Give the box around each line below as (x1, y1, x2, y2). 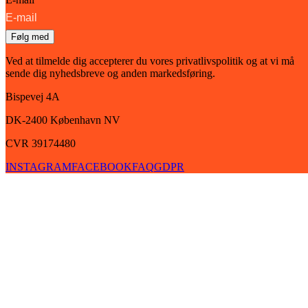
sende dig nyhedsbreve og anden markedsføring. (5, 67, 215, 80)
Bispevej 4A (5, 91, 60, 103)
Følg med (11, 32, 49, 43)
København (50, 114, 101, 126)
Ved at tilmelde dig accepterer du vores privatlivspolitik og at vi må (5, 55, 294, 67)
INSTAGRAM (5, 161, 71, 173)
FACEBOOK (71, 161, 132, 173)
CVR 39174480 (5, 137, 76, 150)
